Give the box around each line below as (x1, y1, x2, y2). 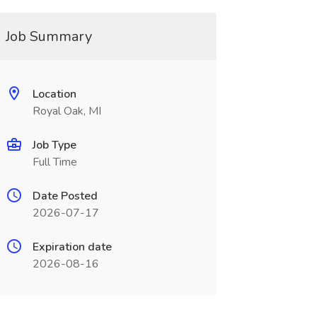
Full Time (32, 154, 77, 170)
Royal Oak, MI (32, 103, 101, 119)
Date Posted (32, 188, 98, 204)
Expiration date (32, 239, 112, 255)
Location (32, 86, 76, 102)
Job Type (32, 137, 76, 153)
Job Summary (5, 27, 92, 46)
